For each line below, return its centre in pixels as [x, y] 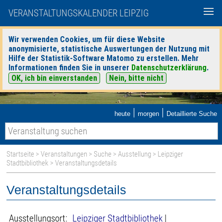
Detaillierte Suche [192, 114]
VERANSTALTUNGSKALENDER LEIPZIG [79, 13]
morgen [148, 114]
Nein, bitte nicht [136, 78]
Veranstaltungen [64, 154]
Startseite [21, 154]
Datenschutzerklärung [169, 68]
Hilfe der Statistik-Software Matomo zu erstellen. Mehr [104, 58]
